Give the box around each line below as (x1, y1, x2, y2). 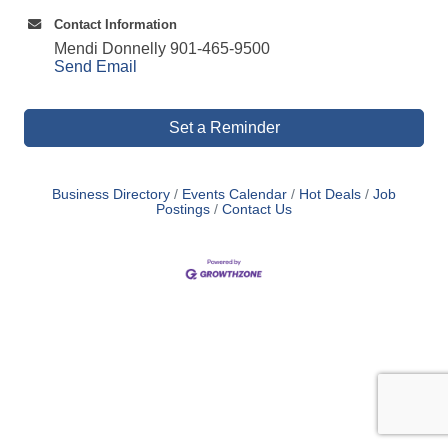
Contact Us (222, 202, 292, 217)
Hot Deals (299, 187, 361, 202)
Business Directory (52, 187, 170, 202)
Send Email (54, 58, 137, 75)
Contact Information (54, 17, 177, 32)
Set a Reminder (168, 119, 280, 136)
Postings (156, 202, 210, 217)
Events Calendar (182, 187, 287, 202)
